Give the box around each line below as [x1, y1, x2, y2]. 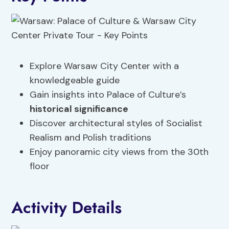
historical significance [30, 103, 129, 116]
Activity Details [11, 196, 122, 220]
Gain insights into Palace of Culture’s [30, 88, 187, 101]
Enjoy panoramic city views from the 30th [30, 146, 209, 158]
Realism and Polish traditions [30, 131, 152, 144]
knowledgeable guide [30, 74, 120, 87]
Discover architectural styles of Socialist [30, 117, 203, 130]
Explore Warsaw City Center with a [30, 60, 179, 73]
